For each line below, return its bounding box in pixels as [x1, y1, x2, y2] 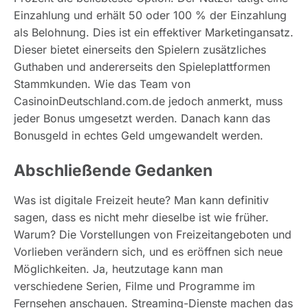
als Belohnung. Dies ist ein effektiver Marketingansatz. [14, 25, 294, 39]
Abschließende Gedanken [14, 160, 212, 180]
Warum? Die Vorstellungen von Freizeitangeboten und [14, 227, 291, 241]
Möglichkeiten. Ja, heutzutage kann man [14, 261, 223, 276]
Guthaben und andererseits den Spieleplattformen [14, 59, 270, 74]
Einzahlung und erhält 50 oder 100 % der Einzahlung [14, 8, 287, 22]
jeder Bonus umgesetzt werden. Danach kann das [14, 111, 270, 125]
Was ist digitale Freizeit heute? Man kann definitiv [14, 192, 269, 207]
